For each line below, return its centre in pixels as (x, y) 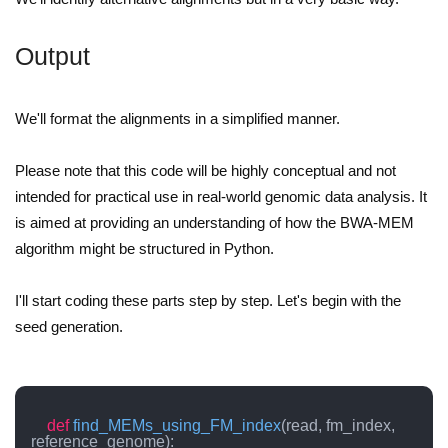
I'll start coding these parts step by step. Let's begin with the (208, 301)
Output (52, 55)
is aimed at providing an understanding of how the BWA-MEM (214, 223)
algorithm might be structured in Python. (144, 249)
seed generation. (69, 327)
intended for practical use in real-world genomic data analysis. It (221, 197)
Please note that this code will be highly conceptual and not (205, 171)
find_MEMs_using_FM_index (177, 426)
